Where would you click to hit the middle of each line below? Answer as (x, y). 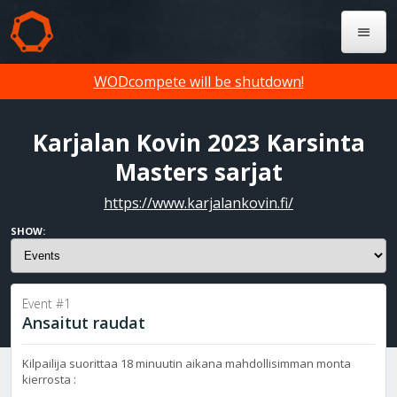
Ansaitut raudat (84, 322)
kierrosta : (49, 379)
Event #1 (47, 303)
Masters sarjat (198, 172)
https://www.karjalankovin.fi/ (198, 203)
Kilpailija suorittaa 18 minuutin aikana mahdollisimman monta (187, 363)
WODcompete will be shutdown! (198, 81)
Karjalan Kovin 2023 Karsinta (198, 143)
